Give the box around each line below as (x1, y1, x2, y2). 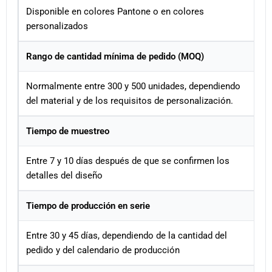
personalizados (26, 21, 88, 32)
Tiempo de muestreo (26, 126, 109, 137)
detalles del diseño (26, 170, 103, 182)
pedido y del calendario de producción (26, 245, 180, 256)
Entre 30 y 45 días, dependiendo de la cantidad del (26, 230, 227, 242)
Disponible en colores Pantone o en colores (26, 6, 204, 18)
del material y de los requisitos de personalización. (26, 95, 233, 107)
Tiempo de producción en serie (26, 200, 150, 212)
